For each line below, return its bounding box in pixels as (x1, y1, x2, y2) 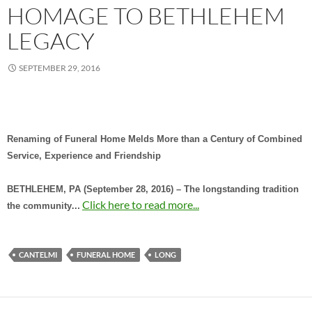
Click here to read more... (82, 198, 199, 212)
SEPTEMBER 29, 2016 (19, 63, 100, 74)
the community (7, 201, 72, 212)
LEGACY (7, 26, 95, 56)
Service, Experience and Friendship (7, 151, 161, 162)
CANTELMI (19, 250, 57, 260)
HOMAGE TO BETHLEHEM (7, 1, 285, 31)
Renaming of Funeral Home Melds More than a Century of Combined (7, 134, 302, 145)
